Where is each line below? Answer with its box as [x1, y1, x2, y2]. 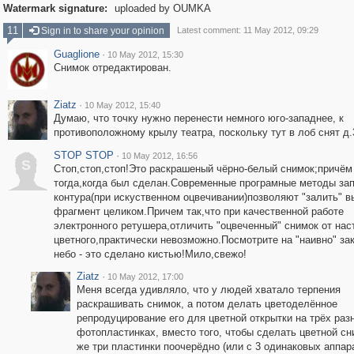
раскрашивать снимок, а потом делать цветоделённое [76, 298, 337, 310]
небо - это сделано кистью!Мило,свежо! [53, 248, 247, 260]
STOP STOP [53, 149, 114, 161]
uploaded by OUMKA [111, 2, 211, 14]
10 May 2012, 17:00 [107, 272, 183, 281]
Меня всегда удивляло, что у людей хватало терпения [76, 284, 341, 296]
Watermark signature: [2, 2, 107, 14]
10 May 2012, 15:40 [84, 100, 160, 110]
